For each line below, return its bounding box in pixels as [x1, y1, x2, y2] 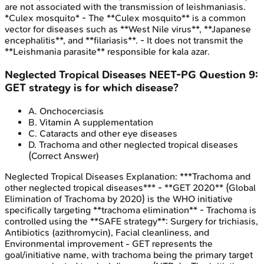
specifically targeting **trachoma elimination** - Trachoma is [5, 204, 256, 216]
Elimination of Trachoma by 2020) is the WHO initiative [5, 193, 233, 204]
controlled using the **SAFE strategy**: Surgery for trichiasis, [5, 215, 258, 227]
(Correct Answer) [28, 150, 99, 161]
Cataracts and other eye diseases [39, 127, 177, 139]
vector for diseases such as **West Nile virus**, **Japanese [5, 24, 251, 35]
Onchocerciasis [39, 105, 104, 117]
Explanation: [124, 170, 180, 182]
